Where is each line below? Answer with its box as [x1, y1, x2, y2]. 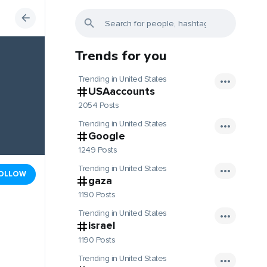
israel [88, 219, 116, 232]
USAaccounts [88, 85, 155, 98]
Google [88, 129, 125, 143]
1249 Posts [78, 145, 117, 156]
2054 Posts [78, 100, 119, 111]
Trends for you [75, 47, 167, 65]
